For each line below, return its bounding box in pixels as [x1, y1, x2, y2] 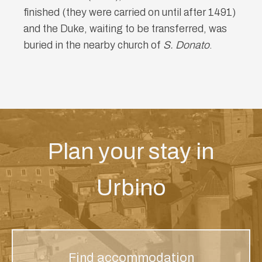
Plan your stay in [48, 139, 214, 164]
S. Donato [163, 39, 209, 51]
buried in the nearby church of [23, 39, 163, 51]
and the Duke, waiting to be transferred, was [23, 22, 227, 35]
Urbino [96, 175, 166, 201]
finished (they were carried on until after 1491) [23, 6, 236, 18]
